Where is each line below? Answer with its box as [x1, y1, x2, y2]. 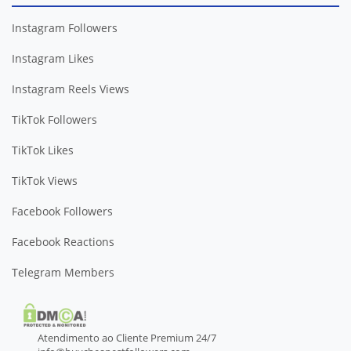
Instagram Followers [12, 20, 118, 35]
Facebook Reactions [12, 234, 114, 249]
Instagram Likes [12, 51, 94, 66]
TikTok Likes [12, 143, 74, 157]
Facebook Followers [12, 204, 113, 219]
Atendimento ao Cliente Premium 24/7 [37, 330, 216, 345]
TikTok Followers [12, 112, 97, 127]
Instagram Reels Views [12, 81, 129, 96]
